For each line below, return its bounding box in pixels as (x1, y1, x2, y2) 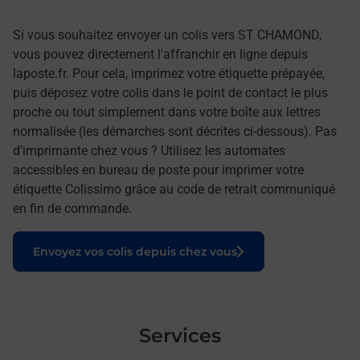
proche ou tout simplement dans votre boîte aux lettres (13, 104, 321, 120)
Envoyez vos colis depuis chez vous (33, 243, 237, 259)
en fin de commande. (13, 200, 132, 216)
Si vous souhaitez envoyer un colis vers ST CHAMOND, (13, 27, 321, 43)
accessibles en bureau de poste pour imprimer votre (13, 162, 304, 178)
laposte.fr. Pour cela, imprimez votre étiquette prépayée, (13, 65, 325, 81)
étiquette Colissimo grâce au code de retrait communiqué (13, 181, 335, 197)
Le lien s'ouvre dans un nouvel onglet (13, 231, 236, 247)
